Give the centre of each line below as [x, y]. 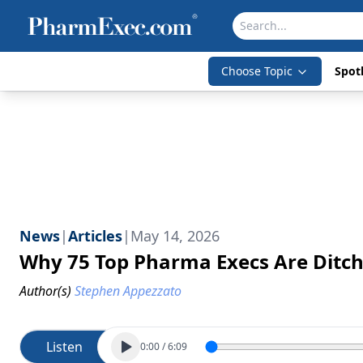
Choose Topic [256, 71]
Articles [95, 236]
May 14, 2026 [175, 236]
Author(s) [45, 291]
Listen [64, 347]
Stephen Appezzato [128, 291]
